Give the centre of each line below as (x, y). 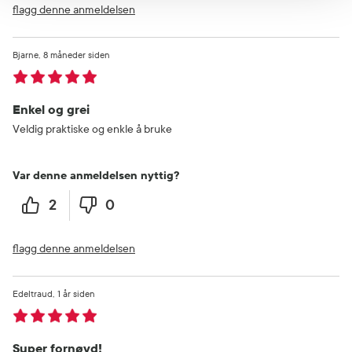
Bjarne (26, 55)
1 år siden (76, 293)
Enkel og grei (51, 109)
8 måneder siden (77, 55)
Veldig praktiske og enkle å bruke (92, 129)
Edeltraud (33, 293)
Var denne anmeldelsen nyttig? (96, 175)
